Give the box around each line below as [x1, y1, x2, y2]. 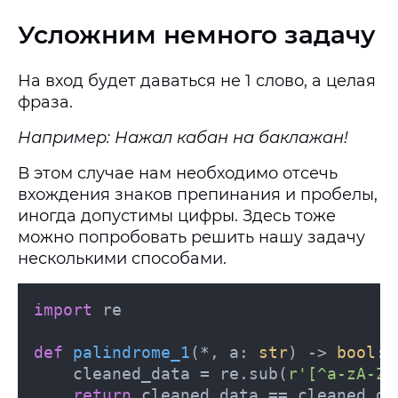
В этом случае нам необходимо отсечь [18, 163, 338, 183]
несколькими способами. [18, 249, 227, 268]
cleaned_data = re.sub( [73, 364, 288, 383]
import [34, 300, 92, 319]
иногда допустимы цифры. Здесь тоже [18, 206, 336, 226]
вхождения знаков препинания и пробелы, [18, 185, 378, 204]
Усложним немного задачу [18, 20, 376, 50]
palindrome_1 [73, 343, 190, 362]
